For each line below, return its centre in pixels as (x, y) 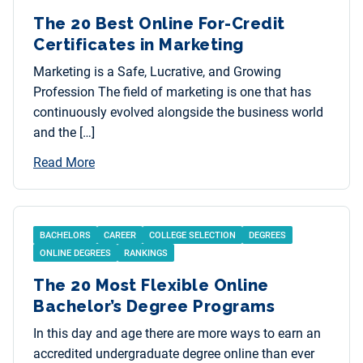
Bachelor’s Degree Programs (154, 307)
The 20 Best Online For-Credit (159, 24)
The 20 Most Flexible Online (151, 286)
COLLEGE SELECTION (192, 236)
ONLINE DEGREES (75, 254)
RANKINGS (146, 254)
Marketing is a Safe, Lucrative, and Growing (157, 72)
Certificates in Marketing (139, 45)
